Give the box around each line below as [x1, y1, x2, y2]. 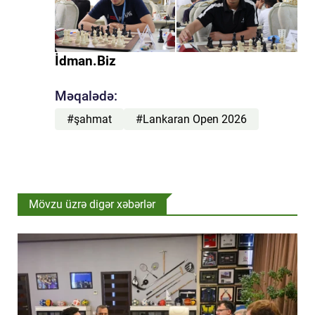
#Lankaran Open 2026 [135, 112, 247, 126]
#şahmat [66, 112, 112, 126]
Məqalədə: [54, 88, 117, 105]
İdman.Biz [54, 53, 116, 70]
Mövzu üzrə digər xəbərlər [29, 197, 155, 211]
